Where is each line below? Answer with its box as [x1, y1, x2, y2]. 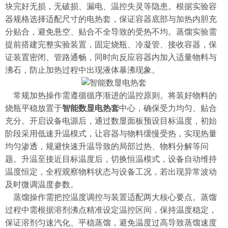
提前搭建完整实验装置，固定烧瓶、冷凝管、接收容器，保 [5, 40, 217, 49]
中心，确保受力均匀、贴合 [119, 104, 217, 112]
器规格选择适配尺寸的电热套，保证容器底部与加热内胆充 [5, 15, 217, 23]
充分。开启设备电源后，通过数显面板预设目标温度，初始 [5, 117, 217, 125]
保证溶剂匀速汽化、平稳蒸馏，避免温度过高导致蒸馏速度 [5, 218, 217, 227]
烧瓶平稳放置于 [5, 104, 62, 112]
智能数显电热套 [62, 104, 119, 112]
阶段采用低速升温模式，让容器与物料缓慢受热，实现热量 [5, 129, 217, 138]
